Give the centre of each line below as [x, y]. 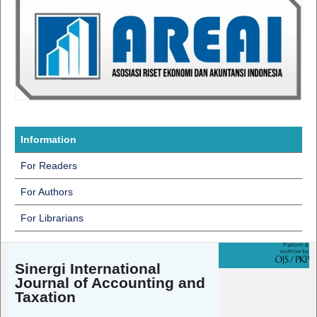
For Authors [46, 191]
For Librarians [52, 218]
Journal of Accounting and [110, 283]
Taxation [45, 297]
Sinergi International [87, 269]
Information [48, 139]
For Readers [48, 165]
